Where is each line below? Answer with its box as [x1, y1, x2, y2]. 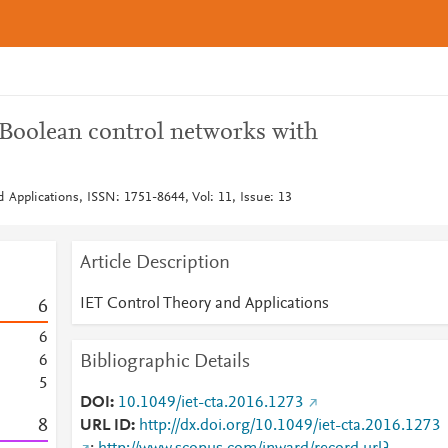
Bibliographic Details [79, 352, 250, 372]
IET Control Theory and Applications [79, 296, 329, 312]
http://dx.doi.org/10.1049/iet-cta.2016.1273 [138, 418, 441, 434]
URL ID [79, 418, 131, 434]
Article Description [79, 253, 230, 273]
